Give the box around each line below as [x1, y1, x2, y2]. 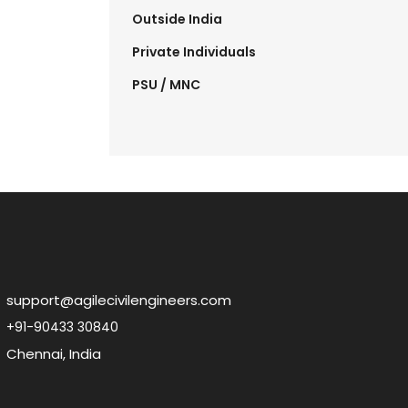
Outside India [131, 10, 222, 29]
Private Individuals [131, 43, 256, 62]
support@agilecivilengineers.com [6, 291, 232, 311]
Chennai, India [6, 344, 102, 364]
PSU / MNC [131, 76, 200, 95]
